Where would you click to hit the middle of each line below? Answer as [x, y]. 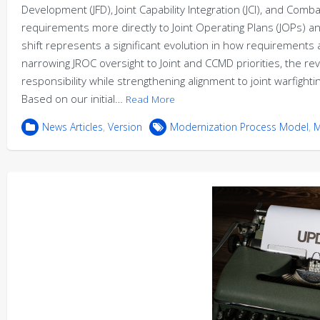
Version [125, 127]
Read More [150, 99]
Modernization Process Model [239, 127]
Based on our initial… [74, 99]
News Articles [72, 127]
